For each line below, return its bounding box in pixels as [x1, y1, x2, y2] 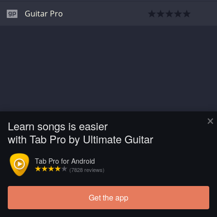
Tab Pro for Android [35, 156, 95, 166]
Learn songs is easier [8, 118, 108, 133]
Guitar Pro [25, 8, 63, 19]
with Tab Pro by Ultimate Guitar [8, 131, 153, 146]
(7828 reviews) [68, 166, 105, 173]
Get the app [89, 192, 128, 203]
